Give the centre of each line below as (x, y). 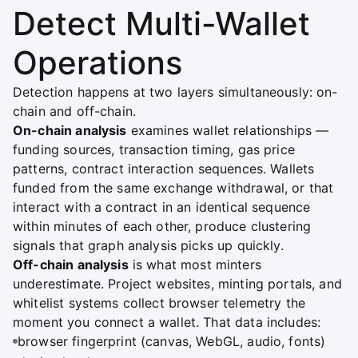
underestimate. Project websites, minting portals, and (177, 283)
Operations (97, 62)
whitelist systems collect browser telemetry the (159, 302)
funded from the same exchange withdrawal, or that (173, 187)
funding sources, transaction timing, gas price (154, 149)
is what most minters (195, 264)
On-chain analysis (70, 130)
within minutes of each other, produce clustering (162, 226)
